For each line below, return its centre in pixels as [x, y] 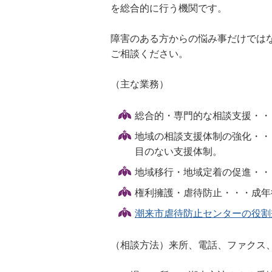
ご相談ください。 [149, 54]
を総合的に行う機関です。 [169, 8]
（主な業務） [140, 84]
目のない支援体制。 [178, 151]
